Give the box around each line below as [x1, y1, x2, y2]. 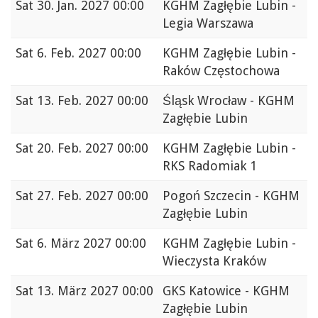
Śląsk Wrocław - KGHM [163, 93, 295, 109]
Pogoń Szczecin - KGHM [163, 188, 300, 204]
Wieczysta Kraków [163, 253, 266, 269]
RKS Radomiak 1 [163, 158, 257, 174]
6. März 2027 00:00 [37, 236, 146, 251]
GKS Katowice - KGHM [163, 283, 290, 299]
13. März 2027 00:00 [37, 283, 153, 299]
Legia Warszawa [163, 16, 253, 31]
